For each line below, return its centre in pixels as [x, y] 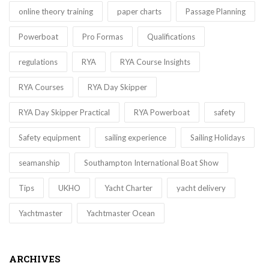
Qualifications [171, 37]
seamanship [39, 163]
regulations [38, 62]
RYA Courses [41, 87]
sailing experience [135, 138]
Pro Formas [103, 37]
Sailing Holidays [218, 138]
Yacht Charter [128, 188]
